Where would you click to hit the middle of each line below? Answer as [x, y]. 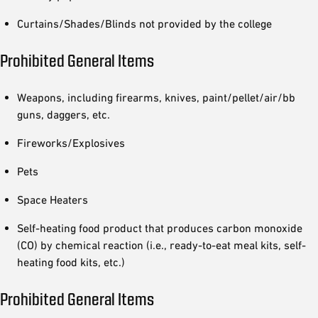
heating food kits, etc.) [71, 262]
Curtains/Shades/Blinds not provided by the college [144, 23]
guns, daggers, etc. [64, 114]
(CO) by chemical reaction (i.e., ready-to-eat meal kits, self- [161, 245]
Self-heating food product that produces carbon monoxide [160, 227]
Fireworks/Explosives [71, 142]
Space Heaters [53, 199]
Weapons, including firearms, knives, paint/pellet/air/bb [156, 97]
